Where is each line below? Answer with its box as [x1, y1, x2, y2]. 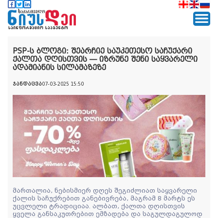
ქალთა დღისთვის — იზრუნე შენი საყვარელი [13, 54, 198, 64]
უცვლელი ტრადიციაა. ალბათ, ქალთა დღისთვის [13, 202, 185, 210]
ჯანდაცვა [13, 81, 42, 87]
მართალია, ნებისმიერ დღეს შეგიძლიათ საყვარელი [13, 187, 197, 194]
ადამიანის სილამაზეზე [13, 63, 106, 72]
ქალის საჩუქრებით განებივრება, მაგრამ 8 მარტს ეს [13, 195, 195, 202]
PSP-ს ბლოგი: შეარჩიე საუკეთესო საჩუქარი [13, 46, 192, 55]
